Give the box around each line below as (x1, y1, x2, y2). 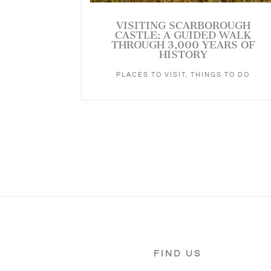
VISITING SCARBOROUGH (116, 19, 250, 32)
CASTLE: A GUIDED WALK (115, 29, 252, 42)
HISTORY (158, 48, 207, 61)
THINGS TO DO (191, 71, 250, 79)
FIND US (154, 249, 202, 259)
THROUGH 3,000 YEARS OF (111, 39, 255, 51)
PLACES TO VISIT (116, 71, 186, 79)
